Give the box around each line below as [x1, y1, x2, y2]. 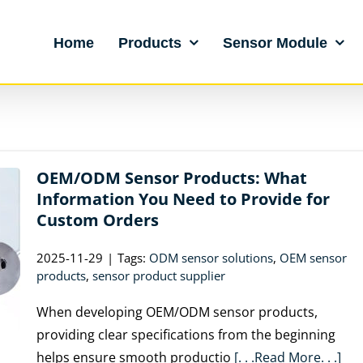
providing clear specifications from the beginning [36, 326, 335, 344]
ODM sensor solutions [149, 250, 273, 266]
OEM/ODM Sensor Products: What [36, 167, 307, 189]
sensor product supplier [92, 267, 225, 284]
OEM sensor [280, 250, 347, 266]
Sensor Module [223, 34, 327, 51]
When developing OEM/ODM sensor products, [36, 303, 318, 321]
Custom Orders [36, 209, 159, 231]
